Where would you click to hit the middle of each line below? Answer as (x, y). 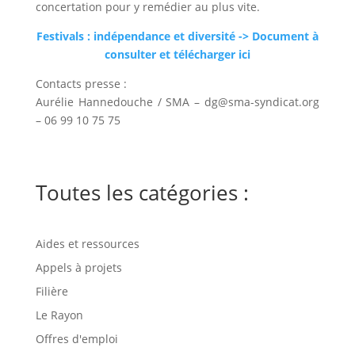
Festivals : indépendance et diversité (137, 36)
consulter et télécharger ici (177, 54)
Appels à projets (78, 267)
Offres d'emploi (76, 338)
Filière (52, 291)
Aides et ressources (87, 243)
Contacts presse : (81, 83)
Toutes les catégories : (142, 192)
